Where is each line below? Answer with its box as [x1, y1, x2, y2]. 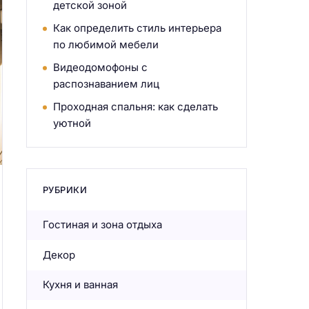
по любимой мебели [52, 37, 159, 51]
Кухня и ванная [42, 278, 118, 292]
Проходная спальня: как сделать [52, 99, 218, 113]
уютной [52, 116, 91, 130]
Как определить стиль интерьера [52, 21, 221, 34]
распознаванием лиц [52, 77, 159, 90]
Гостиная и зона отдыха [42, 218, 162, 232]
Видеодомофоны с [52, 60, 148, 74]
